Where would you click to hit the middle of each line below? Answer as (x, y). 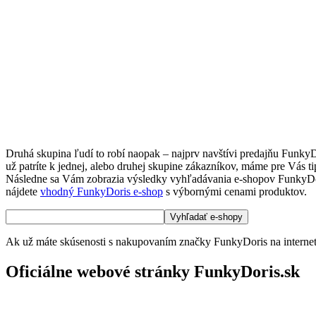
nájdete (23, 191)
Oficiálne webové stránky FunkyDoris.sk (153, 271)
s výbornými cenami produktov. (235, 191)
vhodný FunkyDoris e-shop (102, 191)
